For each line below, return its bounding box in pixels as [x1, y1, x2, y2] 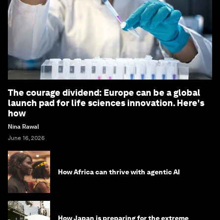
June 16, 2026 [8, 135, 45, 142]
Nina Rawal [8, 123, 39, 131]
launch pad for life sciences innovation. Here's [8, 98, 204, 109]
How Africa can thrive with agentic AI [58, 168, 180, 176]
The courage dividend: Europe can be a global [8, 87, 200, 98]
